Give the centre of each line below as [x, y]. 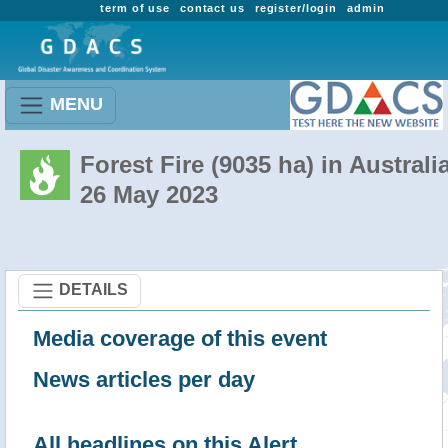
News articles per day [144, 379]
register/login [296, 8]
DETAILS [93, 289]
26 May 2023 [149, 194]
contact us [212, 8]
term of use [135, 8]
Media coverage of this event [180, 338]
